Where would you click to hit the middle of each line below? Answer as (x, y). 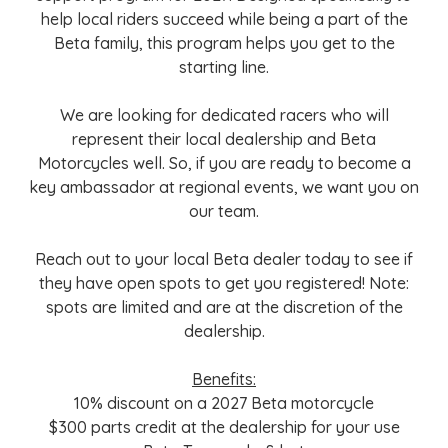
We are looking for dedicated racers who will (224, 114)
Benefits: (224, 378)
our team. (224, 210)
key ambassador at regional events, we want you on (224, 186)
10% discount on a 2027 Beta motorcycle (224, 402)
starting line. (224, 66)
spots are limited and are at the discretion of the (224, 306)
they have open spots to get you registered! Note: (224, 282)
